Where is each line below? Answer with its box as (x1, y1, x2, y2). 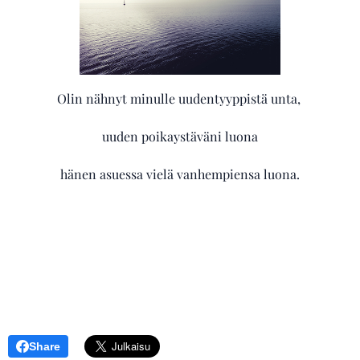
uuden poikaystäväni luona (102, 128, 258, 145)
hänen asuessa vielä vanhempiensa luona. (60, 166, 300, 183)
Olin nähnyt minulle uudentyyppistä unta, (56, 90, 304, 108)
